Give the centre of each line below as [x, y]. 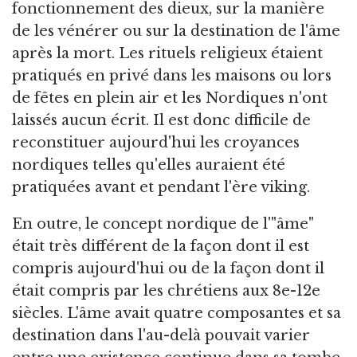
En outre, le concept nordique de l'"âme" [163, 224]
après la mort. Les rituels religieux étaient [167, 53]
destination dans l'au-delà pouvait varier [161, 335]
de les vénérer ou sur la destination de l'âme [176, 31]
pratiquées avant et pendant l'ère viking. [161, 187]
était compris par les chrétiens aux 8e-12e [166, 290]
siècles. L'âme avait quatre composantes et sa [177, 313]
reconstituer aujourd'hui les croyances [156, 142]
